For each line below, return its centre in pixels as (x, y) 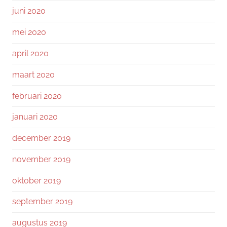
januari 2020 (35, 117)
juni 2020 (29, 11)
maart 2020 (33, 74)
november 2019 (41, 159)
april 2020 (30, 54)
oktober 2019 (36, 180)
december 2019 (41, 138)
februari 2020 (37, 96)
